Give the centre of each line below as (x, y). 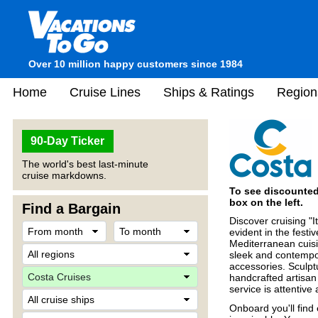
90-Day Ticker (68, 141)
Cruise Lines (105, 92)
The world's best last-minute (85, 164)
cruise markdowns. (64, 175)
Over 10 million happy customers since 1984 (136, 64)
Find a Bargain (71, 209)
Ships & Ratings (209, 92)
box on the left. (266, 202)
